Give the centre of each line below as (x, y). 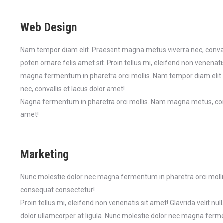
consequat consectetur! (57, 190)
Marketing (44, 154)
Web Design (48, 27)
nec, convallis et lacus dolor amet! (72, 89)
